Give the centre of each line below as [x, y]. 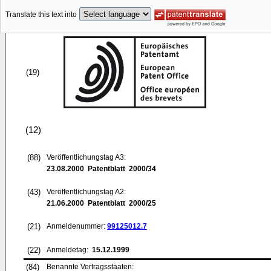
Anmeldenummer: [77, 226]
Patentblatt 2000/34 [120, 169]
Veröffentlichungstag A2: [86, 192]
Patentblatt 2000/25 [120, 203]
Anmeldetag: [68, 250]
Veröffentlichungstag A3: [86, 157]
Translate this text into [41, 15]
